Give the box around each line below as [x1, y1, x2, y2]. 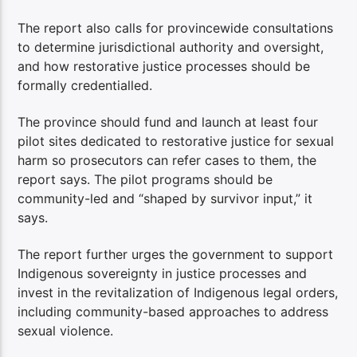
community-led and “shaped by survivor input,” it [18, 190, 313, 206]
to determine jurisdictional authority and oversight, [18, 38, 324, 55]
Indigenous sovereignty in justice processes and [18, 265, 308, 282]
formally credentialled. [18, 76, 153, 93]
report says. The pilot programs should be [18, 171, 273, 187]
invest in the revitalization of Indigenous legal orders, [18, 284, 339, 301]
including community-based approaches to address [18, 304, 329, 320]
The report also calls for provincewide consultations [18, 19, 334, 36]
